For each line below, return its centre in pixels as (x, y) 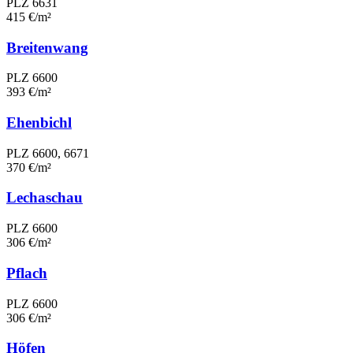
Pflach (27, 273)
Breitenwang (47, 47)
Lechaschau (45, 198)
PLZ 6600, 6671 (48, 153)
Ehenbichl (39, 122)
